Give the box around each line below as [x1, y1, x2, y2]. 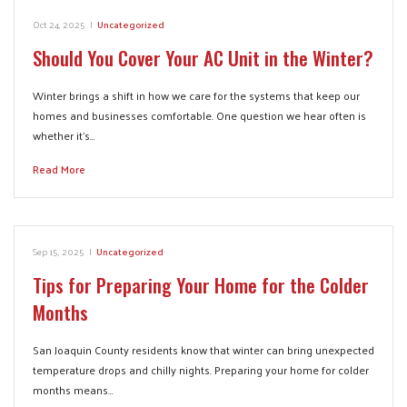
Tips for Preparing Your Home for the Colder [33, 271, 369, 299]
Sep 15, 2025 [33, 243, 84, 260]
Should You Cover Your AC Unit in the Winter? [33, 44, 373, 72]
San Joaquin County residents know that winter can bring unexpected [33, 340, 374, 360]
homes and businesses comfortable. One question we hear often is [33, 105, 366, 125]
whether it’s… [33, 125, 94, 145]
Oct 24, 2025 [33, 15, 85, 33]
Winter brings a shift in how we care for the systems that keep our [33, 85, 360, 105]
